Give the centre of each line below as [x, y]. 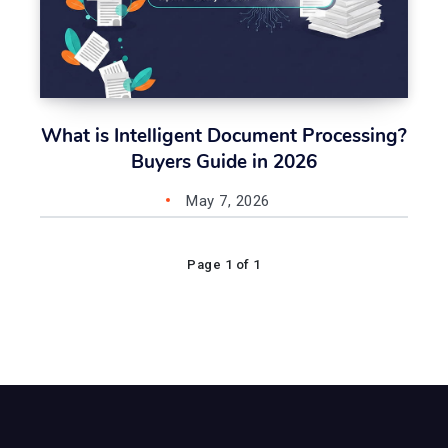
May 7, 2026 [228, 201]
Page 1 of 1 [224, 265]
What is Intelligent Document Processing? [224, 136]
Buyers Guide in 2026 [224, 162]
